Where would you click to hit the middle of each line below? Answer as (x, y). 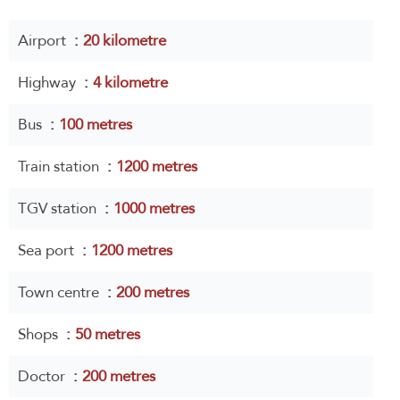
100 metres (96, 125)
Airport (44, 41)
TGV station (59, 208)
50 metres (108, 334)
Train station (60, 167)
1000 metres (154, 208)
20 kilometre (125, 41)
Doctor (43, 376)
